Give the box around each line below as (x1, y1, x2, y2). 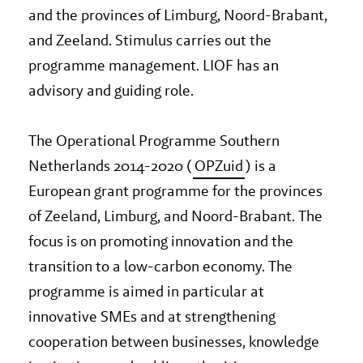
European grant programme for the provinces (28, 181, 322, 202)
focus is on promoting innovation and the (28, 231, 293, 252)
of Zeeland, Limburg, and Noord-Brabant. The (28, 206, 322, 227)
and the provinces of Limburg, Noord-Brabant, (28, 5, 327, 26)
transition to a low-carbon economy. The (28, 256, 293, 277)
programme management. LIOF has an (28, 55, 279, 76)
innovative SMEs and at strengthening (28, 306, 275, 327)
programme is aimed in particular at (28, 281, 264, 302)
